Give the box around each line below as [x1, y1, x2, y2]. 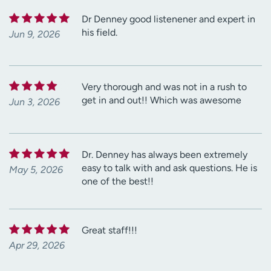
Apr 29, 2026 [9, 240, 65, 252]
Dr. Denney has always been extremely [82, 149, 247, 161]
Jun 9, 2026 [9, 28, 60, 41]
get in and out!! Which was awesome [82, 94, 241, 106]
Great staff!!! [82, 224, 137, 237]
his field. [82, 27, 117, 39]
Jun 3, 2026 [9, 96, 60, 108]
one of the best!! [82, 175, 154, 188]
